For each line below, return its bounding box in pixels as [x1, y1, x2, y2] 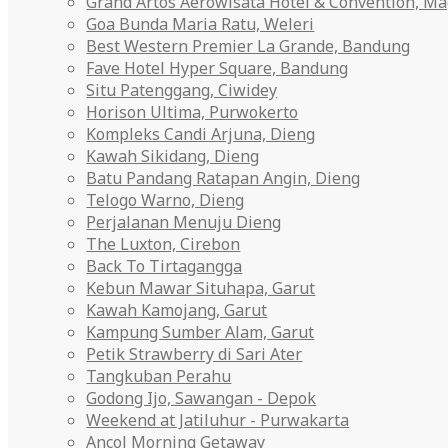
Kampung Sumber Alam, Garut [86, 321, 315, 343]
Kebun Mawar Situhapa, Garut [86, 277, 316, 299]
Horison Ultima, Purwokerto [86, 101, 299, 123]
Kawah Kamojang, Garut [86, 299, 268, 321]
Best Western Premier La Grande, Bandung [86, 35, 411, 57]
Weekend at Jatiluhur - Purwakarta [86, 409, 350, 431]
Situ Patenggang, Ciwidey [86, 79, 278, 101]
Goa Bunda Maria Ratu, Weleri [86, 13, 315, 35]
